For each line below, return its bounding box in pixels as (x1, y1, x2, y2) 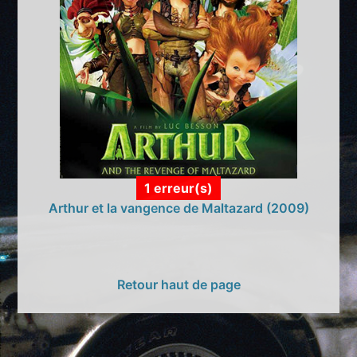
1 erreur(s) (144, 179, 213, 196)
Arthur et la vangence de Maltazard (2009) (48, 199, 309, 216)
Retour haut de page (116, 276, 241, 292)
